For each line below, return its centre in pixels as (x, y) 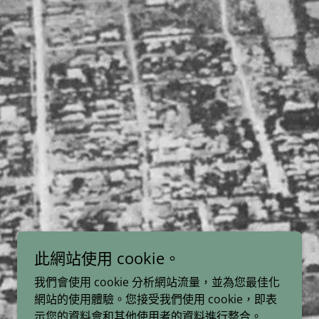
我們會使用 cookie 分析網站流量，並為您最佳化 (157, 282)
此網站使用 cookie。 (107, 258)
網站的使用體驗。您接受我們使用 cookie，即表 (156, 299)
